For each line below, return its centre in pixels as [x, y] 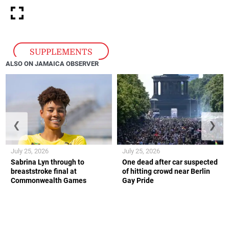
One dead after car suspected [170, 162]
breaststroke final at [44, 171]
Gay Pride [138, 181]
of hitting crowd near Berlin [166, 171]
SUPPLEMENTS [61, 52]
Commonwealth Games [49, 181]
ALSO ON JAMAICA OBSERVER [52, 64]
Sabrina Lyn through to [48, 162]
